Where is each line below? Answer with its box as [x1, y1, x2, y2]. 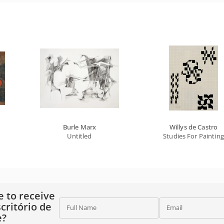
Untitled [67, 131, 92, 140]
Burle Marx [62, 122, 96, 131]
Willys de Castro [169, 122, 218, 131]
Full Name [66, 202, 96, 212]
